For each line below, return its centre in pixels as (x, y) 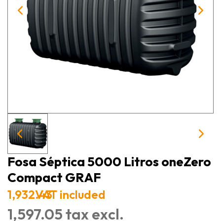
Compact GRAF (54, 177)
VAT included (70, 194)
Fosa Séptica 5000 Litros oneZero (109, 161)
